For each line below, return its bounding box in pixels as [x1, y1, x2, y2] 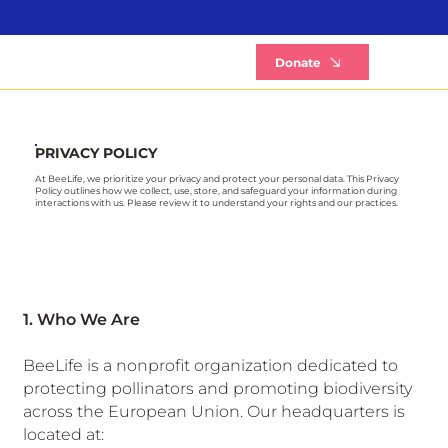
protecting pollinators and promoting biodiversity [22, 378, 412, 399]
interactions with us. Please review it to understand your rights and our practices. [34, 197, 398, 209]
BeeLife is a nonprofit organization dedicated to [22, 355, 398, 376]
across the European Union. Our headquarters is [22, 401, 405, 422]
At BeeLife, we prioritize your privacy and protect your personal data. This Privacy [34, 173, 399, 185]
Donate [275, 54, 322, 70]
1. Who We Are [22, 309, 140, 330]
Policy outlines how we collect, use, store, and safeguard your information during [34, 185, 397, 197]
